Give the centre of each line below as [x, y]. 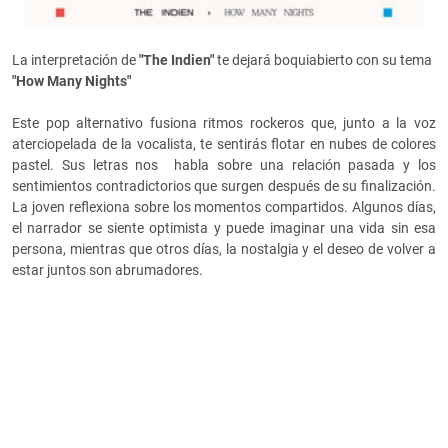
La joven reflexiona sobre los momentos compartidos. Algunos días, [224, 207]
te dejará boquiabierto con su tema [323, 60]
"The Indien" [176, 60]
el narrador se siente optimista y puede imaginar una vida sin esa [224, 228]
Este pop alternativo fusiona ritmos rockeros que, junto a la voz [224, 123]
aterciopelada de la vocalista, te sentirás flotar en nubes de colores [224, 144]
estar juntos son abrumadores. [109, 270]
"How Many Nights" [71, 81]
